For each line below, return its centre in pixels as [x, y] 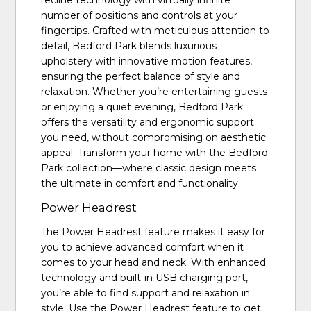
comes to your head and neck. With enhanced [154, 263]
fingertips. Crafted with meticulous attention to [155, 31]
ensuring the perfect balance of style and [141, 77]
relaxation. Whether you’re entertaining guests [154, 92]
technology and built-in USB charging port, [145, 278]
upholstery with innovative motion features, [147, 61]
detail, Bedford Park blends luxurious [129, 46]
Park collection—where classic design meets [149, 168]
